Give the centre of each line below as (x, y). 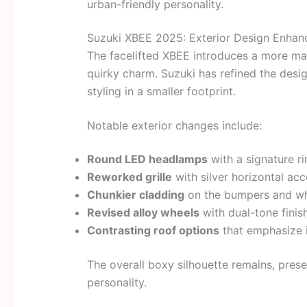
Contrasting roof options (153, 231)
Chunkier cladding (135, 195)
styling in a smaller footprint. (161, 91)
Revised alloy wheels (143, 213)
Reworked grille (129, 177)
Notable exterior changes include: (174, 125)
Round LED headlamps (147, 159)
